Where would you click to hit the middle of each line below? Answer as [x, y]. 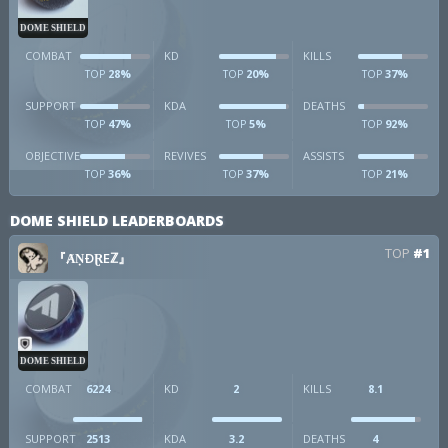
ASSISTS [323, 155]
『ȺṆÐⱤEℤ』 [92, 258]
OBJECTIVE [52, 155]
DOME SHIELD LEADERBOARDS [117, 220]
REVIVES [184, 155]
